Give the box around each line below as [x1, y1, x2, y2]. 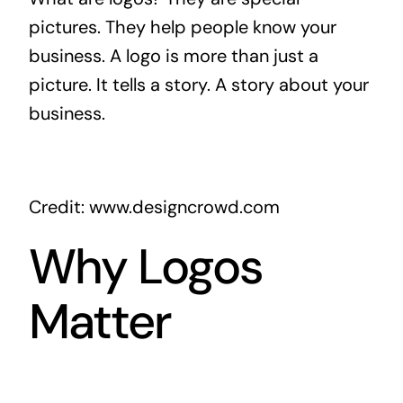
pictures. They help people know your [28, 15, 336, 40]
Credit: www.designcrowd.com [28, 195, 280, 219]
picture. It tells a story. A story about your [28, 73, 369, 97]
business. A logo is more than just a [28, 44, 318, 68]
